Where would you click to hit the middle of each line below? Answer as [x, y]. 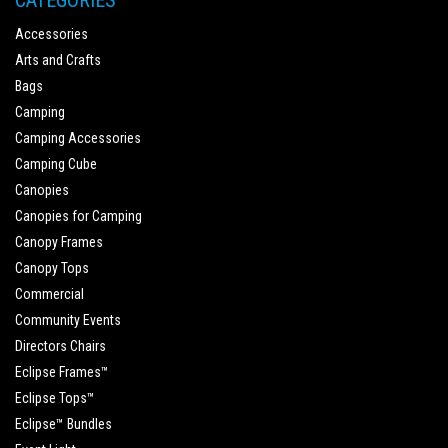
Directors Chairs [60, 346]
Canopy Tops [52, 268]
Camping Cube [56, 164]
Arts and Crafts [58, 60]
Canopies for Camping [78, 216]
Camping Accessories [78, 138]
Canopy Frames [59, 242]
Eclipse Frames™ [62, 372]
